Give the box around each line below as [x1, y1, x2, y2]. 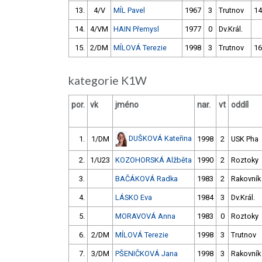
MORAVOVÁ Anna [115, 212, 175, 221]
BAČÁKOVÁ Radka [115, 174, 178, 184]
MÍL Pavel [113, 6, 145, 15]
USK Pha [231, 135, 258, 144]
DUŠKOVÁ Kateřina [129, 133, 192, 143]
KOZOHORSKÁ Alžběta [115, 156, 192, 165]
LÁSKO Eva [115, 193, 152, 202]
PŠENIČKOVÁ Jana [115, 249, 178, 258]
